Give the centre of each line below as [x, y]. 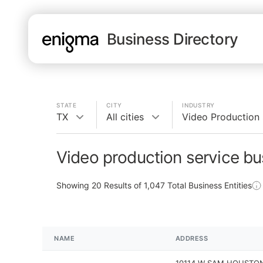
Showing [74, 185]
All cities [125, 117]
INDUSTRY [198, 105]
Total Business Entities [208, 185]
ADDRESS [192, 238]
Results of [123, 185]
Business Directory [173, 39]
